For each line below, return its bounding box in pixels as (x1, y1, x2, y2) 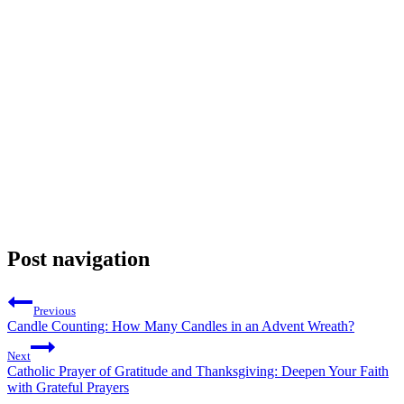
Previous (33, 303, 76, 317)
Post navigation (7, 246, 150, 271)
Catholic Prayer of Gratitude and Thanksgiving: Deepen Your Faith (7, 363, 389, 379)
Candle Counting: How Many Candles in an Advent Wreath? (7, 317, 354, 334)
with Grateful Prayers (7, 379, 129, 395)
